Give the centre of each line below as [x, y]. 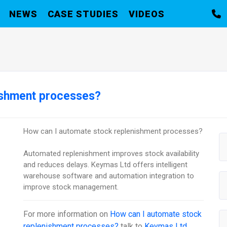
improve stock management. [71, 187]
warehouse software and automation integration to [109, 176]
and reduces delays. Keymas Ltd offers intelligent [106, 164]
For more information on [67, 214]
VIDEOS [146, 14]
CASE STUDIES [83, 14]
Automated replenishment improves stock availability [111, 153]
